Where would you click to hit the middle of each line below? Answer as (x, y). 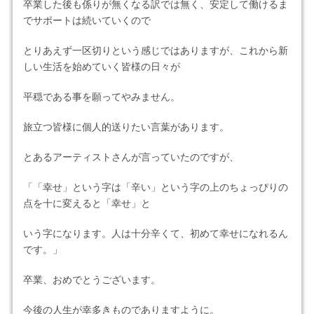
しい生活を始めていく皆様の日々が (101, 67)
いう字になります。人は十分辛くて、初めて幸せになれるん (155, 234)
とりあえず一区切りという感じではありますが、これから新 (155, 51)
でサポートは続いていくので (87, 21)
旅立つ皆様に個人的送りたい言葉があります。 (126, 127)
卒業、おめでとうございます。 (91, 280)
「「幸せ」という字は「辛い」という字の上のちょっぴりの (155, 187)
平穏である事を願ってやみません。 (101, 97)
